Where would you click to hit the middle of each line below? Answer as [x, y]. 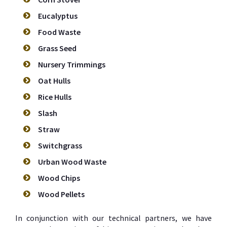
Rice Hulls [55, 97]
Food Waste [59, 32]
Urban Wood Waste [72, 162]
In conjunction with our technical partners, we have [113, 218]
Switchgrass [60, 146]
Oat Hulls [54, 81]
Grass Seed [57, 48]
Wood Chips [59, 178]
